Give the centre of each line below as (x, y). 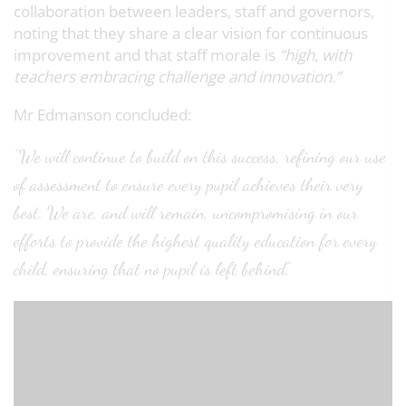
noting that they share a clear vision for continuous (191, 34)
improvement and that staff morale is (146, 55)
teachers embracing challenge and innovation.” (177, 77)
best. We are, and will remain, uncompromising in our (186, 213)
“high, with (315, 55)
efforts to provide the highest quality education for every (195, 242)
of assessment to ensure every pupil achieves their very (188, 185)
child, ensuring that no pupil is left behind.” (152, 270)
